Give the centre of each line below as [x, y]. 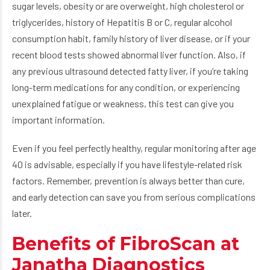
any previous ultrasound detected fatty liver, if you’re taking [130, 71]
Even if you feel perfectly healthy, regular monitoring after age [134, 148]
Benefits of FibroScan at [126, 244]
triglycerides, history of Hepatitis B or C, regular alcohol [122, 22]
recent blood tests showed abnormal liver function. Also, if [129, 55]
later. [22, 213]
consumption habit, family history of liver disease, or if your [131, 38]
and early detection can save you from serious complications [134, 197]
